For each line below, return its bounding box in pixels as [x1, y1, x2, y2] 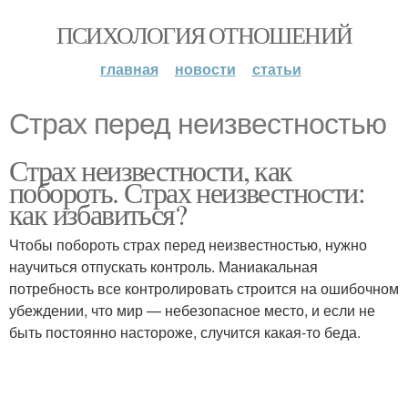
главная [99, 58, 158, 79]
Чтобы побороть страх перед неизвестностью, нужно [9, 234, 367, 255]
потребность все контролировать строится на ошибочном [9, 278, 399, 299]
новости [174, 58, 236, 79]
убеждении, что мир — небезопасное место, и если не [9, 300, 375, 321]
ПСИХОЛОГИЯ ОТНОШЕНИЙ [56, 19, 352, 50]
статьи [251, 58, 301, 79]
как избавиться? [9, 194, 186, 233]
